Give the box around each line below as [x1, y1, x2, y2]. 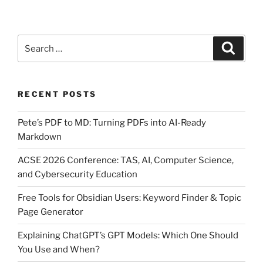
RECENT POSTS [18, 89, 97, 99]
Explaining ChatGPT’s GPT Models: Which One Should [18, 230, 238, 241]
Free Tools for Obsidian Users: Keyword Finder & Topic [18, 193, 241, 204]
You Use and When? [18, 244, 100, 255]
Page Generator [18, 207, 83, 218]
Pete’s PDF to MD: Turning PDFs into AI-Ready [18, 117, 206, 129]
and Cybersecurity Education [18, 169, 137, 180]
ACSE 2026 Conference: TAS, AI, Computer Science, [18, 155, 234, 166]
